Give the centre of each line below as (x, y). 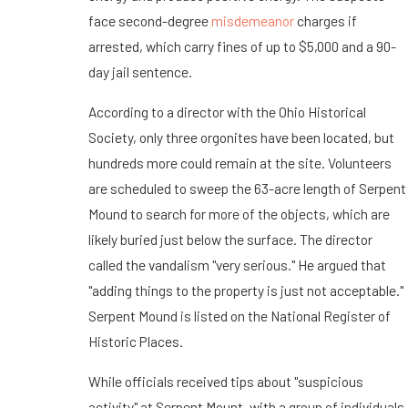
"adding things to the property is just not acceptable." (245, 290)
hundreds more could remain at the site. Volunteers (240, 162)
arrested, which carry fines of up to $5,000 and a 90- (242, 46)
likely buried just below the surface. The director (230, 239)
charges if (325, 21)
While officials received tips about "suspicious (225, 381)
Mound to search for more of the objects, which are (239, 213)
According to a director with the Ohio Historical (227, 111)
